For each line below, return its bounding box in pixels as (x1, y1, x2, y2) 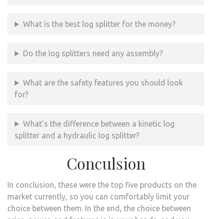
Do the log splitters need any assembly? (22, 48, 163, 58)
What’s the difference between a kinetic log (22, 119, 175, 128)
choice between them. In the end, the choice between (7, 203, 191, 213)
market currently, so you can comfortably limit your (7, 192, 190, 201)
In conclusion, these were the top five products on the (7, 180, 197, 189)
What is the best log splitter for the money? (22, 19, 175, 28)
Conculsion (66, 152, 146, 174)
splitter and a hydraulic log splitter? (15, 131, 139, 140)
